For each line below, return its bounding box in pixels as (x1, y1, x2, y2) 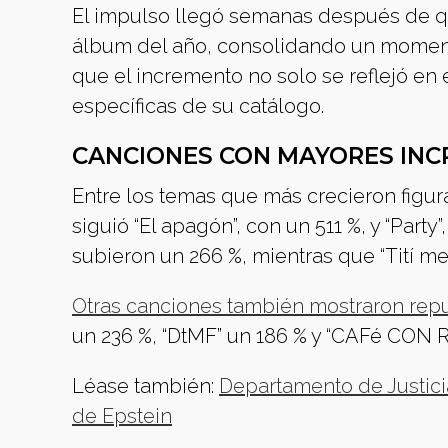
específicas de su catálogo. (72, 94, 324, 118)
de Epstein (72, 404, 172, 428)
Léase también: (72, 374, 219, 398)
